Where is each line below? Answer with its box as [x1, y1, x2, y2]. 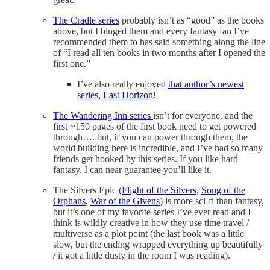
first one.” [53, 58, 90, 69]
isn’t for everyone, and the [153, 110, 253, 121]
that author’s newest [168, 78, 244, 89]
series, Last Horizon [77, 89, 153, 100]
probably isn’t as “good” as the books [119, 14, 264, 25]
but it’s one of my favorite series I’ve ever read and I [53, 206, 251, 217]
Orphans [53, 195, 86, 206]
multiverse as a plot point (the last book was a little [53, 228, 244, 239]
